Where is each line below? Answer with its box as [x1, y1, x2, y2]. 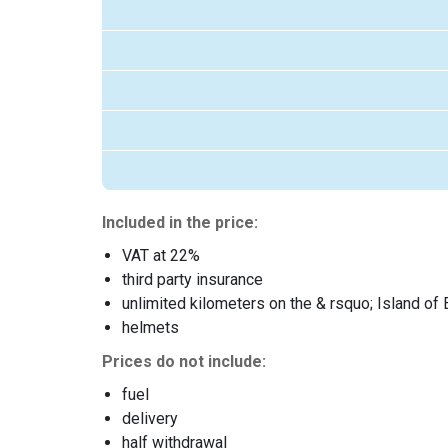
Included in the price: [102, 212, 258, 232]
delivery [122, 408, 178, 428]
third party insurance [122, 269, 263, 289]
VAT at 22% [122, 245, 200, 265]
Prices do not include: [102, 351, 266, 371]
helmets [122, 317, 179, 337]
